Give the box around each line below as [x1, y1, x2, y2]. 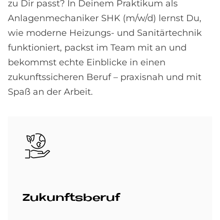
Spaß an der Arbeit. [8, 86, 93, 97]
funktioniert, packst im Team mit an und [8, 42, 187, 53]
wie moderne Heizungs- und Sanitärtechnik [8, 27, 202, 38]
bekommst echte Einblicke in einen [8, 57, 165, 68]
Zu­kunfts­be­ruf [23, 193, 120, 203]
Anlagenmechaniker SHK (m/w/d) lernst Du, [8, 13, 201, 24]
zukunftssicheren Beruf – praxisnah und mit [8, 72, 201, 82]
